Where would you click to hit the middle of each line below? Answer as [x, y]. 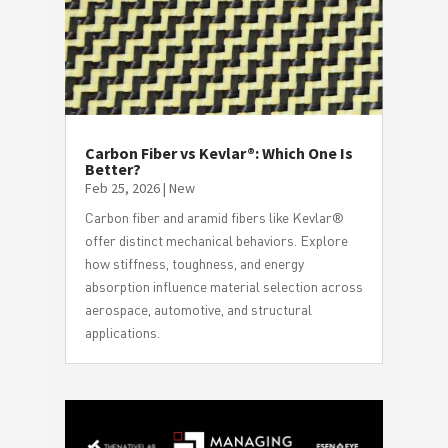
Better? [112, 168]
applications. [122, 332]
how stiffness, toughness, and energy [194, 263]
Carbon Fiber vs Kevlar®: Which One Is [218, 152]
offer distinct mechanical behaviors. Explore [216, 240]
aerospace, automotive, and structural [198, 309]
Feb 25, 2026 [122, 187]
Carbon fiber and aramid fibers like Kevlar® [214, 217]
